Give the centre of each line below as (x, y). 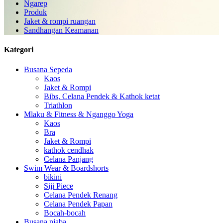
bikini (53, 177)
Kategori (19, 50)
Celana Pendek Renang (81, 195)
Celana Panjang (68, 159)
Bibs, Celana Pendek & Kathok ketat (102, 96)
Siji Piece (58, 186)
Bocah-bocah (65, 213)
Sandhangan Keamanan (61, 30)
